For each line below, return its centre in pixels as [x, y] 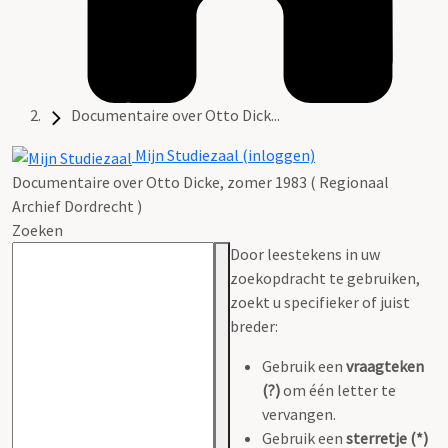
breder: [254, 325]
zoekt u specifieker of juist [320, 301]
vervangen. [299, 413]
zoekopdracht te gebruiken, [325, 277]
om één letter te [338, 389]
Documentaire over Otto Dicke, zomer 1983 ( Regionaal [200, 181]
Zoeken [37, 229]
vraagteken [385, 365]
